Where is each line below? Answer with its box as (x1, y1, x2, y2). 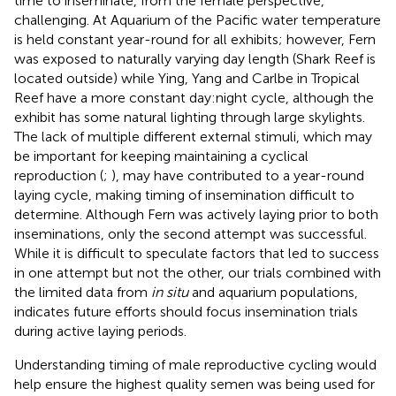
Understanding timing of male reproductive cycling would (14, 356, 377, 374)
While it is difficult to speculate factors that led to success (14, 245, 379, 263)
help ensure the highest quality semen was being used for (14, 376, 375, 393)
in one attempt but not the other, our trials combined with (14, 264, 381, 282)
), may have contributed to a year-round (111, 167, 364, 185)
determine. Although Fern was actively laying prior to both (14, 206, 378, 224)
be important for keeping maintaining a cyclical (14, 148, 308, 165)
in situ (151, 284, 188, 301)
